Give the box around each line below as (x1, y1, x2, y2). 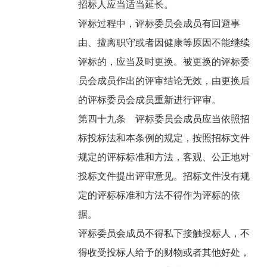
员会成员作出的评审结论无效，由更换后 (78, 76, 250, 86)
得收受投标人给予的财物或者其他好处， (78, 247, 250, 258)
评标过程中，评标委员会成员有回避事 (78, 18, 241, 29)
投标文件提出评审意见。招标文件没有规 (78, 171, 250, 182)
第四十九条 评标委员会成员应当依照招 (78, 114, 250, 125)
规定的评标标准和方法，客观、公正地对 (78, 152, 250, 163)
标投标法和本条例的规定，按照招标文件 (78, 133, 250, 144)
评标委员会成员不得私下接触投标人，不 (78, 228, 250, 239)
